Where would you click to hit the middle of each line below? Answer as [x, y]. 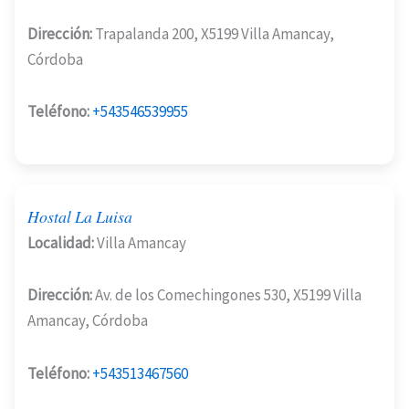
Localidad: [61, 242]
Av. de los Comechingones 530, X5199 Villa [227, 295]
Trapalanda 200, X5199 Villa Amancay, [213, 33]
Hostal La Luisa [80, 217]
